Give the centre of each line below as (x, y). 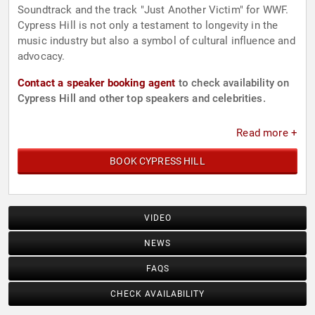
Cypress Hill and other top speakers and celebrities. (142, 99)
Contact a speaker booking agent (97, 83)
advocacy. (41, 57)
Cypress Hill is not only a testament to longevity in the (148, 26)
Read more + (267, 133)
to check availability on (232, 83)
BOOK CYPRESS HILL (157, 161)
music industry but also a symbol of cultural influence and (156, 41)
